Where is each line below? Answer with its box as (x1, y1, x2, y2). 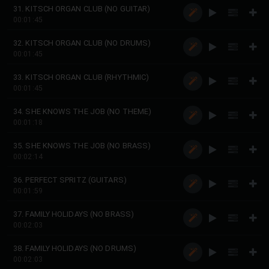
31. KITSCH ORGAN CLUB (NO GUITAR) (13, 4, 151, 13)
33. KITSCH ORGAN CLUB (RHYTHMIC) (13, 73, 150, 82)
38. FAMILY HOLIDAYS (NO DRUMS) (13, 244, 136, 253)
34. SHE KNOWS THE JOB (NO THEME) (13, 107, 152, 116)
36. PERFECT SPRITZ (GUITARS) (13, 175, 127, 184)
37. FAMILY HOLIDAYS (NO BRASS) (13, 210, 134, 219)
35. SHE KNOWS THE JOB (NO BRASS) (13, 141, 151, 150)
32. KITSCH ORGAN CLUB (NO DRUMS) (13, 38, 151, 47)
